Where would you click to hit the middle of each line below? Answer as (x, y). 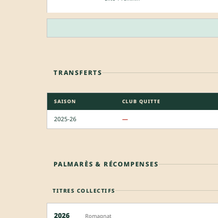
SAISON (65, 101)
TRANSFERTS (78, 72)
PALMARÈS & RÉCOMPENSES (106, 164)
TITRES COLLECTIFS (84, 190)
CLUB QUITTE (141, 101)
